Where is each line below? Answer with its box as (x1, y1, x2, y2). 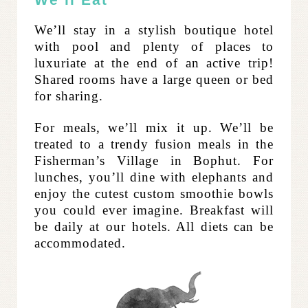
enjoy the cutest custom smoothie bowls (34, 186, 274, 201)
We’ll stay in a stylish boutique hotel (34, 23, 274, 38)
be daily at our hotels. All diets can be (34, 219, 274, 234)
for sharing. (34, 89, 103, 104)
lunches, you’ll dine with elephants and (34, 170, 274, 185)
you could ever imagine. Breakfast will (34, 203, 274, 218)
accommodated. (34, 236, 126, 251)
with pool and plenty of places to (34, 39, 274, 54)
